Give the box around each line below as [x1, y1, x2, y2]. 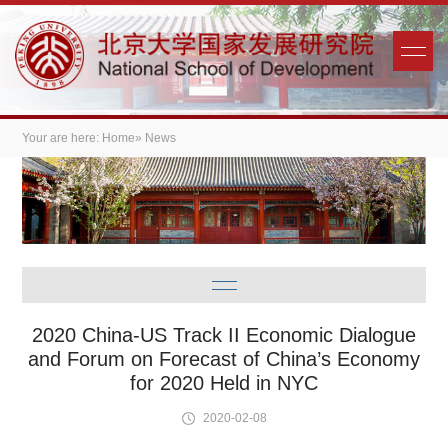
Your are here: [22, 131, 103, 145]
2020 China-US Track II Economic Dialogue [32, 324, 416, 347]
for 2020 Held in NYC [130, 372, 318, 395]
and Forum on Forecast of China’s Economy [28, 348, 420, 371]
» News [135, 131, 177, 145]
